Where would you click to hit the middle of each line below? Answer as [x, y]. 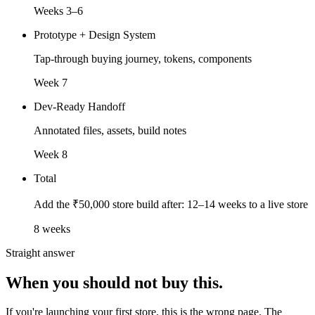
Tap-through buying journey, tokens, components [143, 58]
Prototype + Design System [95, 34]
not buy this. [179, 282]
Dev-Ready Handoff [79, 106]
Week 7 [51, 82]
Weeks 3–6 [58, 11]
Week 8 [51, 154]
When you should [68, 282]
